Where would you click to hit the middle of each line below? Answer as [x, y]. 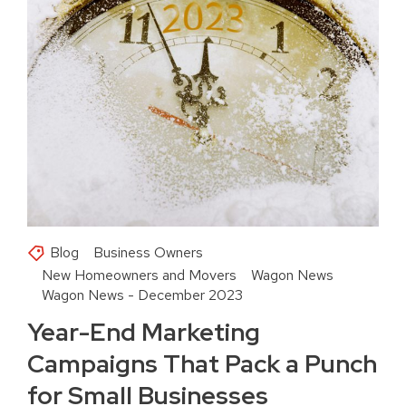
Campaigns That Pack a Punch [202, 364]
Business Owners [148, 253]
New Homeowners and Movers [139, 275]
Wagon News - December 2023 [142, 295]
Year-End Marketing [144, 332]
